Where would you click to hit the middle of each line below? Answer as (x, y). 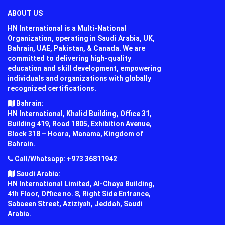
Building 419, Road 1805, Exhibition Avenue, (80, 123)
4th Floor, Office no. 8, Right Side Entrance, (79, 194)
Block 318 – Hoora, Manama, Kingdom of (75, 133)
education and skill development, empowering (84, 68)
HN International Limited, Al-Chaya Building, (81, 184)
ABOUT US (25, 13)
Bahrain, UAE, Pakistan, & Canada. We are (76, 48)
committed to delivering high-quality (69, 58)
